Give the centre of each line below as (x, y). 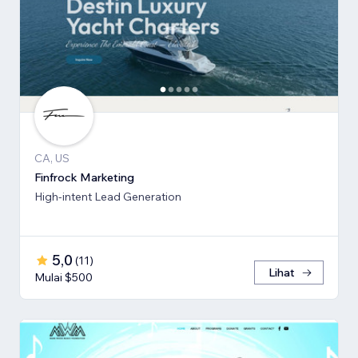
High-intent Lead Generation (108, 196)
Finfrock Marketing (84, 177)
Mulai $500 (64, 277)
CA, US (52, 158)
